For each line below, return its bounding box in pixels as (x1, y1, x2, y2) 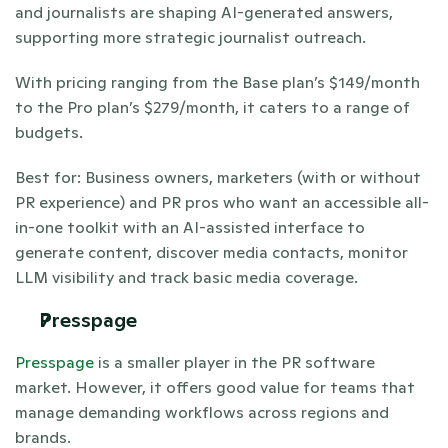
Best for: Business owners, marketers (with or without (15, 167, 421, 187)
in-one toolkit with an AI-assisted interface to (15, 217, 365, 237)
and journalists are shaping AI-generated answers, (15, 2, 393, 22)
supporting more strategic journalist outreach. (15, 27, 366, 47)
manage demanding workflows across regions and (15, 402, 389, 422)
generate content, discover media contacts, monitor (15, 242, 408, 262)
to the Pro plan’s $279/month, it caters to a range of (15, 97, 410, 117)
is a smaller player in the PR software (94, 352, 375, 372)
